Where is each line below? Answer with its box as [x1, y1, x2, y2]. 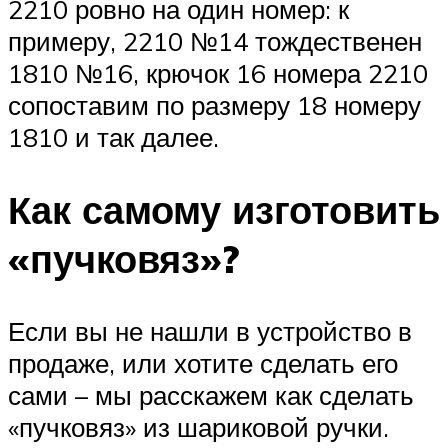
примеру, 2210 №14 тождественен [8, 25, 422, 58]
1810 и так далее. [8, 121, 219, 154]
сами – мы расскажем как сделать [8, 378, 414, 411]
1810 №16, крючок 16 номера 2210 [8, 57, 428, 90]
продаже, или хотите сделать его [8, 346, 398, 379]
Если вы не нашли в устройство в [8, 314, 412, 347]
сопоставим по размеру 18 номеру [8, 89, 421, 122]
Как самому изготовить [8, 184, 440, 234]
